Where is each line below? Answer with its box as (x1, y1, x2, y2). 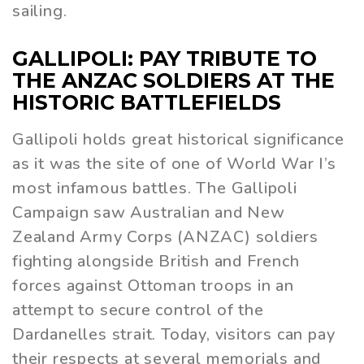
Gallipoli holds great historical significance (12, 128, 344, 151)
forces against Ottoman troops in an (12, 275, 294, 297)
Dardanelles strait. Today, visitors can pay (12, 323, 336, 346)
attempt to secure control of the (12, 299, 264, 322)
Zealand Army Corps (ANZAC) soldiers (12, 226, 318, 249)
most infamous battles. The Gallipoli (12, 177, 297, 200)
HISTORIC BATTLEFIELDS (12, 89, 281, 115)
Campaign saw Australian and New (12, 201, 285, 224)
